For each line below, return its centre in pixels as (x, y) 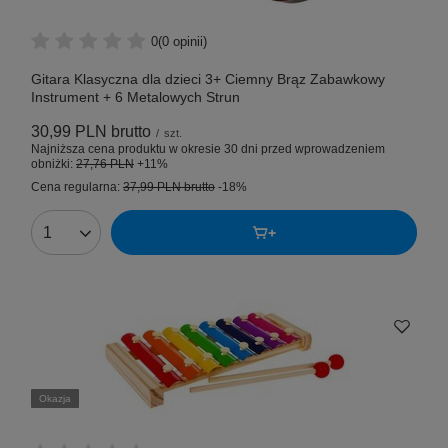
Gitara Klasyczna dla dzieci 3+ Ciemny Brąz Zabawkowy (208, 79)
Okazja (55, 399)
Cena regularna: (77, 187)
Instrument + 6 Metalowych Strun (135, 97)
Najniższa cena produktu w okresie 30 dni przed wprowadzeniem (208, 149)
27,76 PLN (105, 164)
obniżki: (53, 164)
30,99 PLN (69, 132)
